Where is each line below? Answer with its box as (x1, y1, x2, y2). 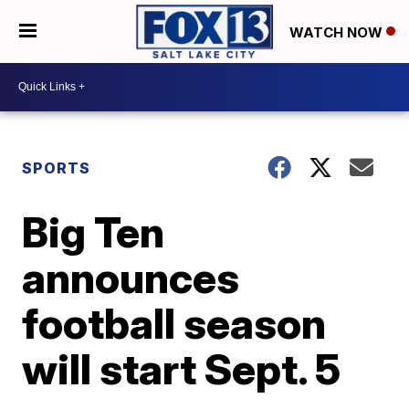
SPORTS (22, 158, 91, 177)
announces (22, 251, 240, 303)
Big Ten (22, 205, 165, 257)
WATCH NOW (289, 23, 386, 41)
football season (22, 297, 327, 349)
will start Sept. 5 (22, 342, 341, 394)
